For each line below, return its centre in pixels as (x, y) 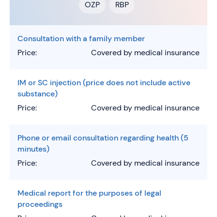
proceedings (40, 204)
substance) (38, 94)
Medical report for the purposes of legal (89, 193)
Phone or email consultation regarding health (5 (103, 138)
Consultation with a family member (81, 39)
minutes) (33, 149)
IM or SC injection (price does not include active (104, 83)
